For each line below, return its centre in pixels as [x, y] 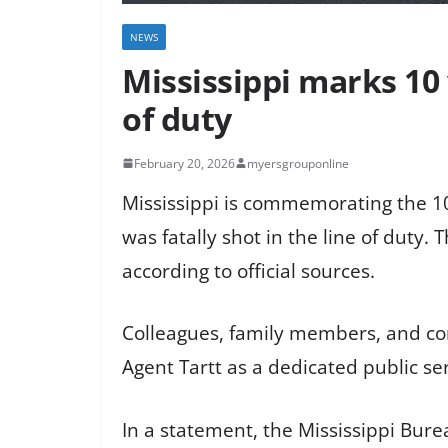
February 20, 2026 [184, 163]
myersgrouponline [298, 163]
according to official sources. [248, 270]
